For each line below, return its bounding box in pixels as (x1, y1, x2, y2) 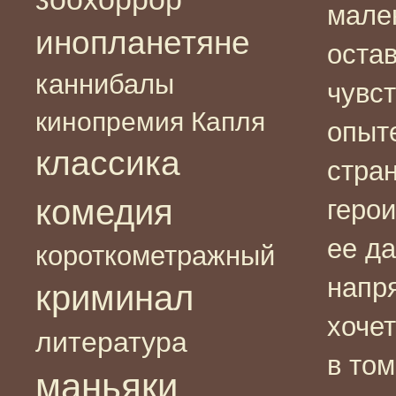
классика (35, 143, 180, 182)
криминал (35, 278, 194, 317)
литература (35, 325, 187, 358)
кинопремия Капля (35, 106, 265, 136)
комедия (35, 191, 173, 232)
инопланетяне (35, 24, 250, 61)
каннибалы (35, 68, 174, 100)
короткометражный (35, 240, 275, 270)
